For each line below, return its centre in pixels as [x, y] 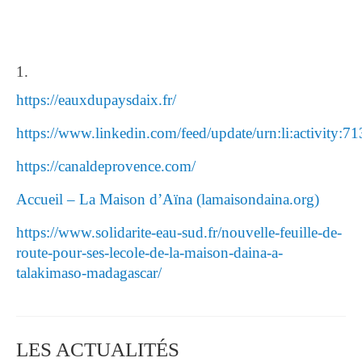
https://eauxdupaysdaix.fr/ [96, 100]
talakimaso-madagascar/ [89, 273]
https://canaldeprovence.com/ [106, 166]
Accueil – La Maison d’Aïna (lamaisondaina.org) [168, 200]
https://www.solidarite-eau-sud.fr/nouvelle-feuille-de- [179, 233]
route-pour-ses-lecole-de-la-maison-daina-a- [149, 253]
